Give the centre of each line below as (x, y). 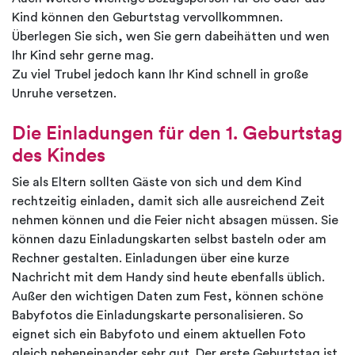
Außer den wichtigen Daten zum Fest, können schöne (168, 297)
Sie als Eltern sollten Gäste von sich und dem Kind (157, 183)
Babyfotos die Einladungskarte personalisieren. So (158, 316)
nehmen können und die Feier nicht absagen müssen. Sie (175, 221)
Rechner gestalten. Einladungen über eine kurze (151, 259)
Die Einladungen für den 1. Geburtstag (177, 133)
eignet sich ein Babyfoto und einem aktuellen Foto (159, 335)
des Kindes (59, 155)
